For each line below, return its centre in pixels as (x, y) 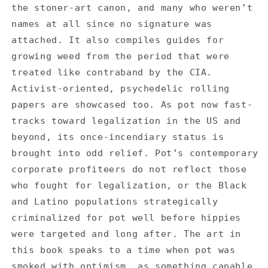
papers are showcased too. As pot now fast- (132, 105)
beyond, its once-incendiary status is (118, 137)
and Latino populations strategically (115, 202)
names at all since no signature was (112, 24)
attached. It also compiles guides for (118, 40)
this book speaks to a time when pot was (124, 250)
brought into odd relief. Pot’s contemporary (135, 153)
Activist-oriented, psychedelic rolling (121, 89)
